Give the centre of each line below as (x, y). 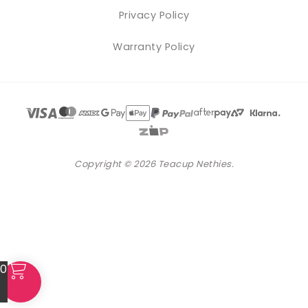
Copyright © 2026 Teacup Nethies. (154, 164)
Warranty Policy (154, 46)
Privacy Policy (154, 15)
